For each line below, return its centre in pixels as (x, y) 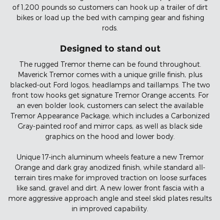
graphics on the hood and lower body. (110, 136)
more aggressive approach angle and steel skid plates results (110, 198)
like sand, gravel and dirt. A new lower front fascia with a (110, 188)
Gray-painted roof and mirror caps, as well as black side (110, 126)
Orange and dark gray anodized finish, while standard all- (110, 167)
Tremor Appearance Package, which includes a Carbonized (110, 115)
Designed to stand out (110, 49)
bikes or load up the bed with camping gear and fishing (110, 18)
